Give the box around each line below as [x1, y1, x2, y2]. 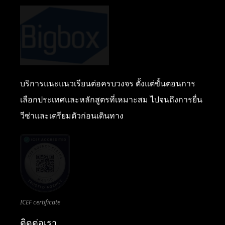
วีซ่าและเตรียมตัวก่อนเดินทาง [20, 109, 124, 121]
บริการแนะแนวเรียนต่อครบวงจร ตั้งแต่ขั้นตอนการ [20, 77, 195, 89]
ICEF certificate [20, 198, 60, 207]
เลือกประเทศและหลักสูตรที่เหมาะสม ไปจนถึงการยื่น [20, 93, 202, 105]
